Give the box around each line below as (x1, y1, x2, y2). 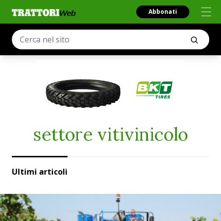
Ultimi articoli (12, 166, 68, 177)
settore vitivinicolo (33, 123, 188, 146)
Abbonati (148, 7, 177, 16)
